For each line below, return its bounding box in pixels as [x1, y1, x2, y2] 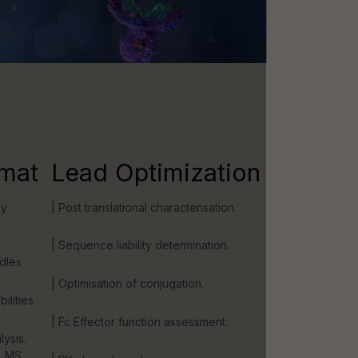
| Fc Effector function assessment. [51, 315, 228, 329]
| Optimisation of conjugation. [51, 276, 204, 291]
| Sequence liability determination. [51, 238, 229, 253]
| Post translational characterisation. [51, 200, 237, 214]
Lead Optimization [51, 157, 261, 187]
